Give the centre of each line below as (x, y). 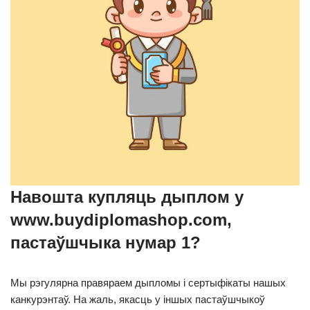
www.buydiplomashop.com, (121, 220)
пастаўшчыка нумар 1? (106, 243)
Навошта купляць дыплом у (127, 197)
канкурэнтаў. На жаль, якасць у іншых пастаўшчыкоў (138, 299)
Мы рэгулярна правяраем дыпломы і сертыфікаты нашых (148, 283)
